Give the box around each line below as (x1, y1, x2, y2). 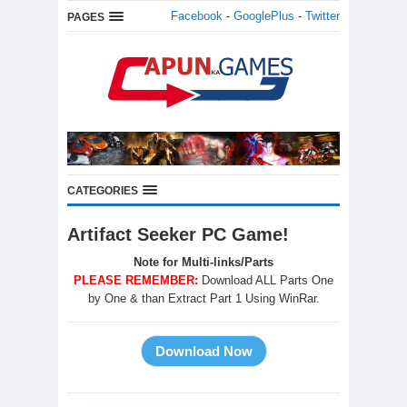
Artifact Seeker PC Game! (67, 224, 289, 245)
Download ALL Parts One (202, 273, 333, 288)
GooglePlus (233, 9, 294, 23)
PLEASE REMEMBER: (74, 273, 198, 288)
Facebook (171, 9, 223, 23)
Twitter (305, 9, 340, 23)
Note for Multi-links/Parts (134, 255, 273, 270)
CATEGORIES (67, 184, 138, 198)
